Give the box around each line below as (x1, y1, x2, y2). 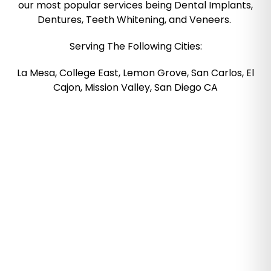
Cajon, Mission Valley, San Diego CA (53, 80, 218, 94)
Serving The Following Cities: (69, 39, 202, 53)
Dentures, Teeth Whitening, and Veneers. (38, 12, 233, 27)
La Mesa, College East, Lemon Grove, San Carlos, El (17, 65, 254, 80)
